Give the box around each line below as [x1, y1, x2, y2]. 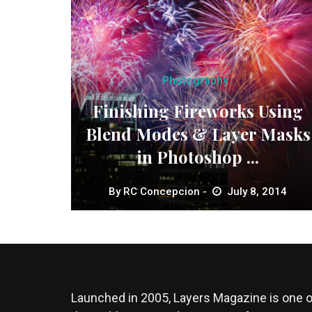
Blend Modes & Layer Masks [85, 122, 311, 145]
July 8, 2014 [227, 185, 288, 198]
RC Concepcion [123, 185, 201, 198]
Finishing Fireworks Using [93, 99, 304, 122]
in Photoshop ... [136, 145, 260, 168]
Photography [162, 73, 228, 87]
